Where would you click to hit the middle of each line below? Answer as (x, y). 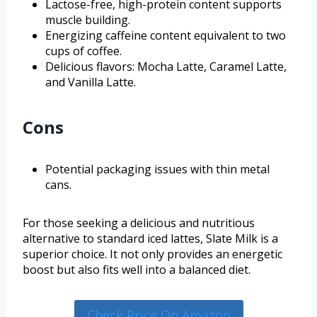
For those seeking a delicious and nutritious (139, 223)
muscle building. (88, 20)
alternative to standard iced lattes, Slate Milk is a (150, 239)
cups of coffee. (83, 51)
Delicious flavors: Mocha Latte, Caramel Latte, (166, 67)
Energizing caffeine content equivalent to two (166, 36)
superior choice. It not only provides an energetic (152, 254)
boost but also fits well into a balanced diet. (137, 270)
